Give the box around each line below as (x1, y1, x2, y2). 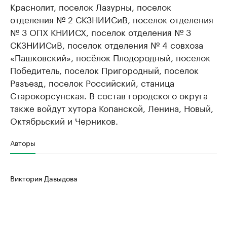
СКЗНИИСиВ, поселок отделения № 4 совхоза (10, 37, 203, 51)
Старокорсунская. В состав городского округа (10, 88, 208, 101)
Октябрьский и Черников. (10, 113, 118, 127)
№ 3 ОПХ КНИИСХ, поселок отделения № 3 (10, 25, 191, 38)
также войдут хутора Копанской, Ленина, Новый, (10, 101, 213, 114)
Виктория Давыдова (10, 172, 78, 183)
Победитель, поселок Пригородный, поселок (10, 63, 199, 76)
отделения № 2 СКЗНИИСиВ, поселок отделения (10, 12, 213, 25)
